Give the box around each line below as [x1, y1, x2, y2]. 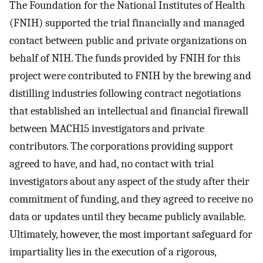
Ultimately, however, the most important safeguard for [9, 228, 252, 241]
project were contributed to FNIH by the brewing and [9, 69, 251, 83]
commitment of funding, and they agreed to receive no [9, 193, 253, 206]
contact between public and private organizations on [9, 34, 247, 48]
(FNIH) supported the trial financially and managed [9, 16, 245, 30]
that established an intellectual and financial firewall [9, 104, 248, 118]
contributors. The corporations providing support [9, 140, 233, 153]
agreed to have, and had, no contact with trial [9, 157, 214, 171]
